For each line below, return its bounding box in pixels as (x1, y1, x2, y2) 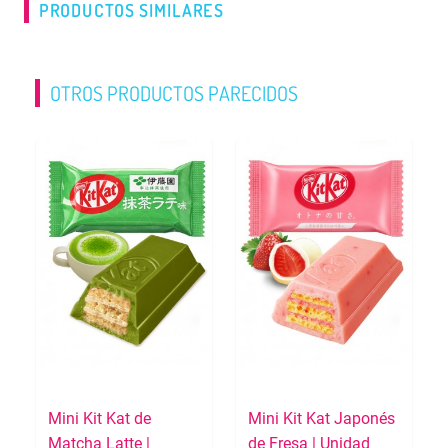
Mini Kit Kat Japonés (248, 408, 395, 428)
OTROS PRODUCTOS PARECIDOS (50, 80, 298, 107)
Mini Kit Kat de (48, 408, 151, 428)
